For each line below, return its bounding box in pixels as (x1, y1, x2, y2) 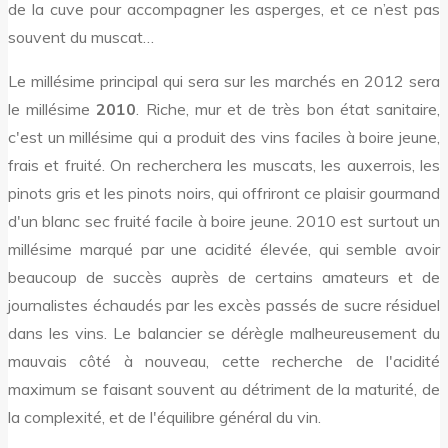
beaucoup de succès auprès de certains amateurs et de (8, 266, 440, 287)
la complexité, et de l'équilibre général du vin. (8, 406, 321, 427)
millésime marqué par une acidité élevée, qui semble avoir (8, 238, 440, 259)
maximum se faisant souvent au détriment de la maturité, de (8, 378, 440, 399)
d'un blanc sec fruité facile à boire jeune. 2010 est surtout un (8, 210, 440, 231)
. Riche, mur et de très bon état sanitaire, (136, 98, 441, 119)
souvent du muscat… (8, 26, 154, 47)
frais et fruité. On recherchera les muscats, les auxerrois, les (8, 154, 440, 175)
